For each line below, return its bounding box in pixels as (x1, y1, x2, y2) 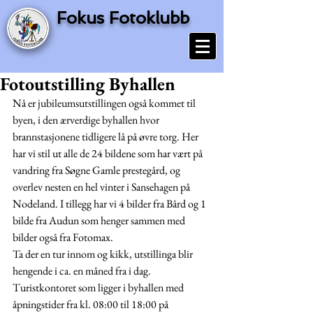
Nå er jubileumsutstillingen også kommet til (13, 96, 198, 110)
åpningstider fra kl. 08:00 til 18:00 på (13, 297, 170, 312)
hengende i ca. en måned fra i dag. (13, 263, 153, 278)
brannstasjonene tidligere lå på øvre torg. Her (13, 129, 201, 144)
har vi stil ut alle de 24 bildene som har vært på (13, 146, 205, 161)
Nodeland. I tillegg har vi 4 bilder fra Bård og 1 (13, 196, 208, 211)
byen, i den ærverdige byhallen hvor (13, 112, 161, 127)
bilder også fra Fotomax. (13, 230, 115, 245)
